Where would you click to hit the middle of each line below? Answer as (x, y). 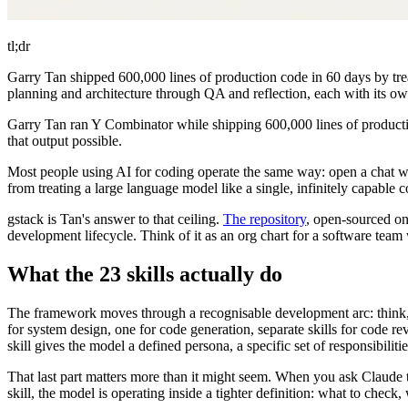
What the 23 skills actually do (145, 274)
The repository (265, 219)
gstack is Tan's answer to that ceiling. (115, 219)
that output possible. (65, 140)
